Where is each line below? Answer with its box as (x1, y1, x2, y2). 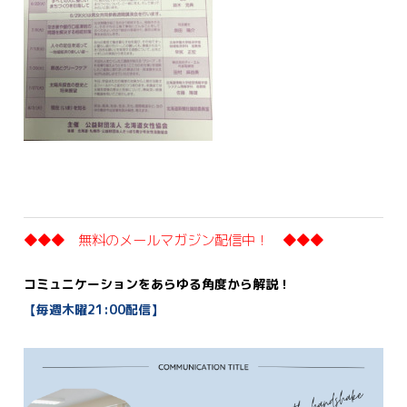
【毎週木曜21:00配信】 (24, 301, 164, 319)
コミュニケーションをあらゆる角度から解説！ (24, 275, 292, 293)
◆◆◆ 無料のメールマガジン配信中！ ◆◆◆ (24, 229, 324, 250)
